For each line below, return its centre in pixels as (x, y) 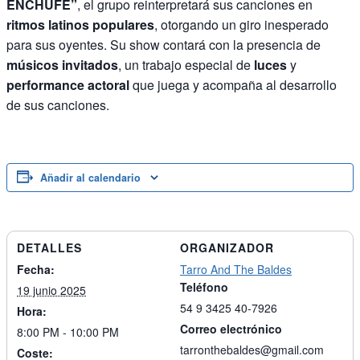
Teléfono (204, 287)
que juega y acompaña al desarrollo (235, 85)
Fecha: (36, 270)
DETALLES (49, 248)
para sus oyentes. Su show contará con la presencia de (164, 45)
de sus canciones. (58, 105)
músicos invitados (62, 65)
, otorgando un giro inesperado (241, 25)
